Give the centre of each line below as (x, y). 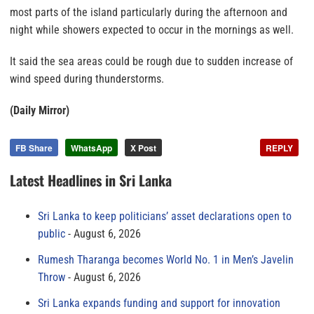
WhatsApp (91, 148)
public (52, 234)
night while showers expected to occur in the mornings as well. (152, 30)
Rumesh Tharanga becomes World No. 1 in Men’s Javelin (166, 260)
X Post (143, 148)
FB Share (34, 148)
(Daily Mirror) (40, 111)
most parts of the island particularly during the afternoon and (149, 13)
